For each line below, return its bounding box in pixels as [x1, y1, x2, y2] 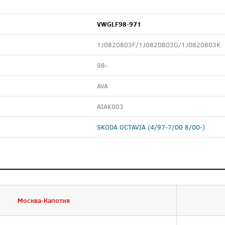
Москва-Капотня [18, 196, 70, 205]
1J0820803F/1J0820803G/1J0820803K [97, 40, 220, 49]
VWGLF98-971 [97, 20, 141, 29]
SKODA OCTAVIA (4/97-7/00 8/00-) [97, 123, 205, 132]
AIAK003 [97, 102, 124, 111]
